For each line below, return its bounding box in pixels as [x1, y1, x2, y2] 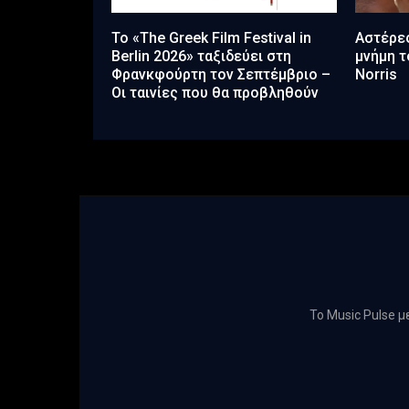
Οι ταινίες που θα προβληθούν [111, 84, 319, 102]
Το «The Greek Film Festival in [111, 29, 311, 47]
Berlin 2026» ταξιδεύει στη [111, 47, 291, 66]
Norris [354, 66, 397, 84]
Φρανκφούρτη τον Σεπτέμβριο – [111, 66, 330, 84]
